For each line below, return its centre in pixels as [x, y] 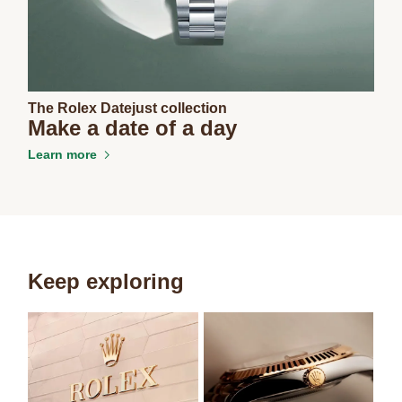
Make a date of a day [133, 127]
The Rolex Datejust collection [128, 108]
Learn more [63, 154]
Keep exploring [106, 281]
